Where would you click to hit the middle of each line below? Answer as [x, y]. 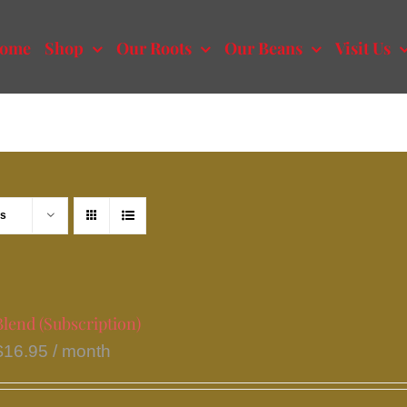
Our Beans [264, 48]
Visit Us [363, 48]
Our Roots [154, 48]
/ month [82, 351]
